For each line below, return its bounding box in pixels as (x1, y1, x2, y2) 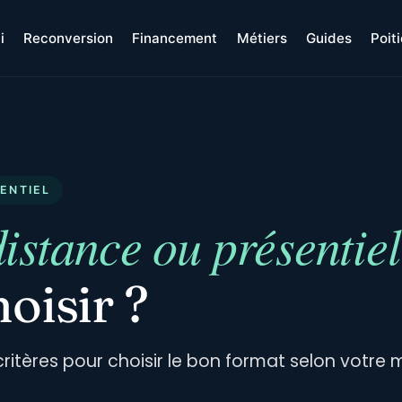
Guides (305, 30, 352, 47)
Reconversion (23, 30, 114, 47)
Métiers (236, 30, 287, 47)
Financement (132, 30, 218, 47)
